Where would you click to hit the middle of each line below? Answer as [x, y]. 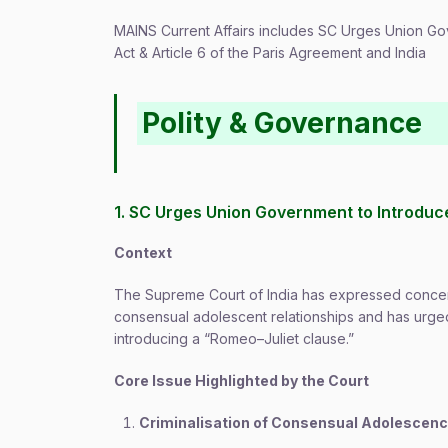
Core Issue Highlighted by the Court [241, 380]
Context [143, 252]
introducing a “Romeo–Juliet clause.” [234, 338]
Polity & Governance [282, 123]
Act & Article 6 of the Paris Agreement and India [270, 52]
